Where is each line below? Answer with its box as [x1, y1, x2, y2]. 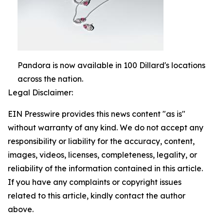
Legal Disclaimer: [8, 88, 73, 97]
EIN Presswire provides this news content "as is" [8, 109, 185, 119]
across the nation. [18, 74, 83, 84]
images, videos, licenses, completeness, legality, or [8, 150, 197, 160]
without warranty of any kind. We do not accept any [8, 123, 203, 132]
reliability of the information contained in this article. [8, 163, 203, 173]
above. [8, 204, 34, 214]
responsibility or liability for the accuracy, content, [8, 136, 195, 146]
